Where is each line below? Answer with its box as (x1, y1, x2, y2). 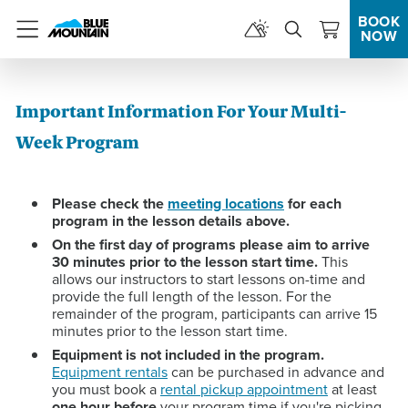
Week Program (15, 132, 139, 153)
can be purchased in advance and (168, 362, 384, 382)
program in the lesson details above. (52, 210, 290, 231)
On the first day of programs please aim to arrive (52, 234, 370, 255)
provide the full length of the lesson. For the (52, 286, 331, 307)
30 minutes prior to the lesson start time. (52, 251, 318, 272)
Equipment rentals (52, 362, 168, 382)
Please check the (52, 193, 168, 214)
